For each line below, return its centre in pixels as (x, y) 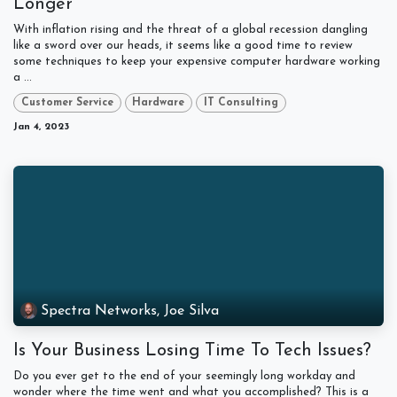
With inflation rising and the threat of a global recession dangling (191, 29)
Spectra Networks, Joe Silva (130, 311)
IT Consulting (241, 103)
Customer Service (67, 103)
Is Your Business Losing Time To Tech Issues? (195, 351)
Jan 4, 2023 (41, 127)
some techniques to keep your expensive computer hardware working (197, 61)
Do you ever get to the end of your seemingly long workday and (184, 377)
